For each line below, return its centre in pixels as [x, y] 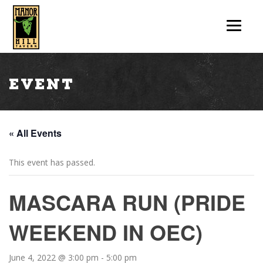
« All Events [35, 133]
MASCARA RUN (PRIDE [127, 202]
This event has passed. [52, 162]
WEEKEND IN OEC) [106, 232]
